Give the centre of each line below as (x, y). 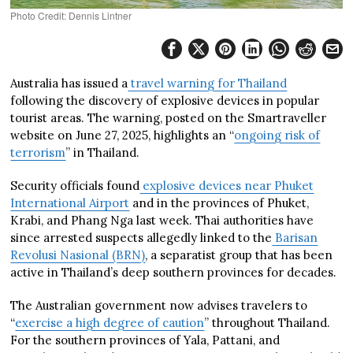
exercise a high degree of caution (110, 322)
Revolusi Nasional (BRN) (78, 255)
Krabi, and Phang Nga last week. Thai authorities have (162, 220)
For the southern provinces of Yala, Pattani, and (145, 340)
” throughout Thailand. (268, 322)
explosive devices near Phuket (227, 185)
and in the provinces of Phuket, (219, 203)
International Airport (70, 203)
